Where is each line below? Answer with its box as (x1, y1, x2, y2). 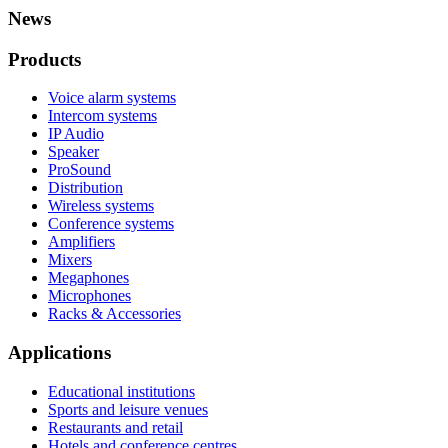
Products (8, 48, 81, 70)
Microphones (48, 287, 131, 305)
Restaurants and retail (48, 418, 183, 436)
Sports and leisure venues (48, 400, 208, 418)
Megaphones (48, 269, 129, 287)
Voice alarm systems (48, 89, 176, 107)
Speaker (48, 143, 99, 161)
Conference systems (48, 215, 174, 233)
